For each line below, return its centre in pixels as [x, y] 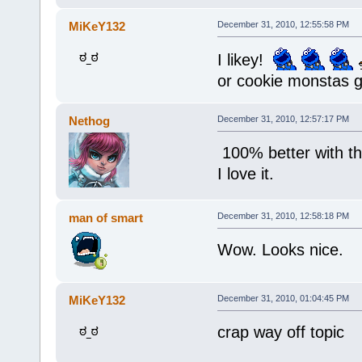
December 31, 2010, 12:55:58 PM [283, 24]
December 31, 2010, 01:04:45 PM [283, 298]
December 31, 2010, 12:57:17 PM [283, 118]
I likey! [245, 59]
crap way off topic [280, 332]
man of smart [106, 217]
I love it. [245, 173]
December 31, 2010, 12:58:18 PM [283, 215]
